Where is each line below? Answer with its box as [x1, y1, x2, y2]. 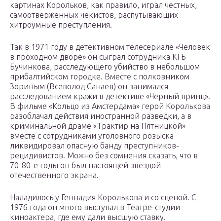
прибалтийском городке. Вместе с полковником [10, 72, 189, 81]
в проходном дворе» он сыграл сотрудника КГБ [10, 52, 186, 62]
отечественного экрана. [10, 171, 99, 180]
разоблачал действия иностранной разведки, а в [10, 111, 191, 121]
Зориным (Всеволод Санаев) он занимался [10, 82, 168, 91]
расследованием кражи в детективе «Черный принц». [10, 92, 210, 101]
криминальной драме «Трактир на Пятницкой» [10, 121, 185, 131]
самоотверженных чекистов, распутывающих [10, 10, 178, 20]
